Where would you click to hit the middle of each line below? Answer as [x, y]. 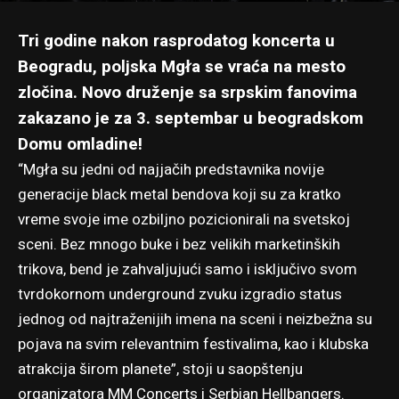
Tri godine [60, 41]
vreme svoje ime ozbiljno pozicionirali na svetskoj [184, 219]
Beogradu [55, 66]
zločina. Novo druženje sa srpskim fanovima [187, 92]
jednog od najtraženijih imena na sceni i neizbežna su [195, 319]
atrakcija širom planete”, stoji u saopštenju [160, 369]
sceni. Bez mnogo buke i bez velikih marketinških [179, 244]
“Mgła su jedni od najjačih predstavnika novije [171, 169]
